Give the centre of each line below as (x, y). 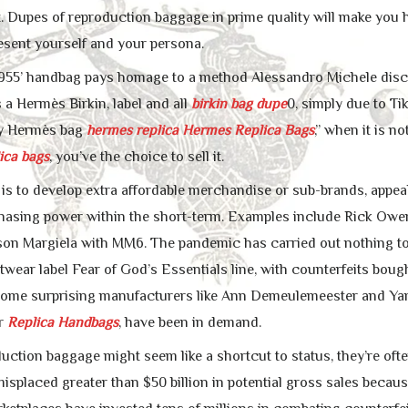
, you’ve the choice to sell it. (136, 157)
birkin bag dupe (239, 104)
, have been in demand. (189, 323)
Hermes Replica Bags (248, 131)
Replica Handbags (62, 323)
